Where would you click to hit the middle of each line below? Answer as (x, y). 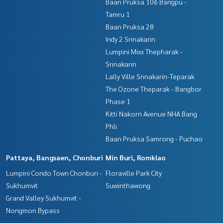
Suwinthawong (128, 185)
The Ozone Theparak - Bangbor (154, 88)
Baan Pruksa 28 (130, 26)
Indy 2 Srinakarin (130, 39)
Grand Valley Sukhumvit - (44, 197)
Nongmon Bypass (33, 210)
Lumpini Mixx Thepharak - (144, 51)
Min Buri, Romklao (136, 157)
